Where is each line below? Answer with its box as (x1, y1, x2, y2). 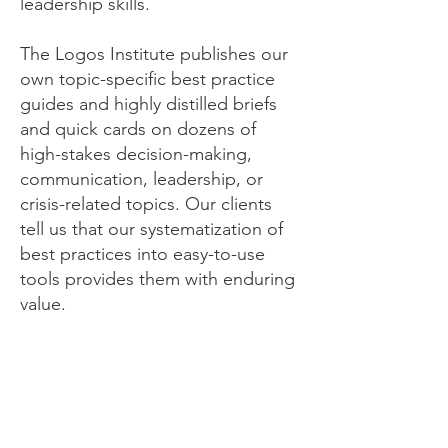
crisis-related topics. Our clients (20, 193, 272, 215)
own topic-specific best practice (20, 68, 275, 90)
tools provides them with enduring (20, 268, 295, 290)
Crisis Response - (56, 405, 264, 436)
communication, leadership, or (20, 168, 263, 190)
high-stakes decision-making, (20, 143, 252, 165)
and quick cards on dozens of (20, 118, 256, 140)
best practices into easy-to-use (20, 243, 265, 265)
